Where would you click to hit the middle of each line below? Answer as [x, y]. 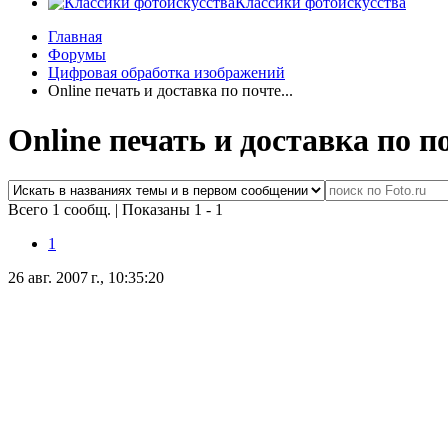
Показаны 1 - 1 [172, 210]
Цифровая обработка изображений [166, 73]
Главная [75, 37]
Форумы [77, 55]
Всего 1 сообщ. [61, 210]
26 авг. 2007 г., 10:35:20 [86, 278]
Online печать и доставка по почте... [170, 91]
